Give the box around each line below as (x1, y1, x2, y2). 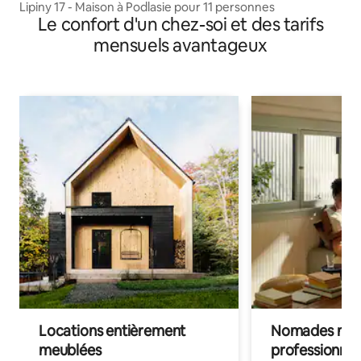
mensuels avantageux (93, 33, 268, 57)
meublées (39, 340, 102, 359)
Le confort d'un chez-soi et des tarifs (37, 12, 324, 36)
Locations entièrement (39, 321, 186, 340)
